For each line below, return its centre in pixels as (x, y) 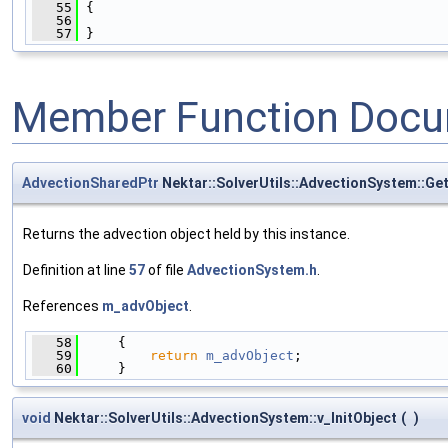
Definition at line (76, 269)
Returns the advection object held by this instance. (186, 233)
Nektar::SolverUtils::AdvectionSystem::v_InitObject (224, 417)
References (62, 305)
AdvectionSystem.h (252, 269)
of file (166, 269)
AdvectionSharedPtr (90, 182)
